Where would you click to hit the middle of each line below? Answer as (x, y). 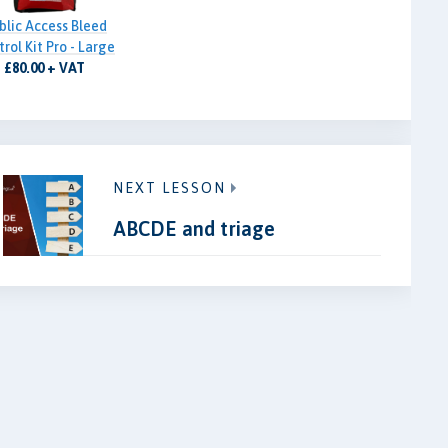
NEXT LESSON (170, 188)
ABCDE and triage (194, 229)
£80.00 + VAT (45, 67)
